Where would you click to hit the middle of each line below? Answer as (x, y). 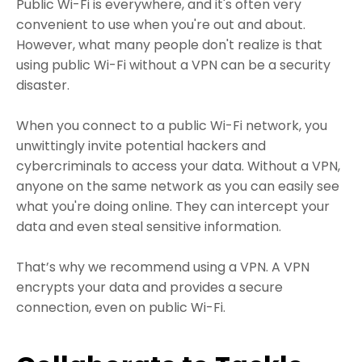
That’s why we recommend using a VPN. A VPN (163, 267)
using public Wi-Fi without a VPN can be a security (173, 65)
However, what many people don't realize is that (169, 44)
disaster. (43, 85)
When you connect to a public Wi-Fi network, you (172, 125)
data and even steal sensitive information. (149, 226)
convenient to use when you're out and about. (161, 24)
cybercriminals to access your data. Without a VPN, (178, 166)
